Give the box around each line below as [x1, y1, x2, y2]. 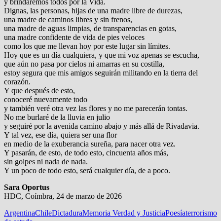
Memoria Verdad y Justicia [82, 209, 165, 218]
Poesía [165, 209, 185, 218]
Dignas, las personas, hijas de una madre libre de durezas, [4, 6, 183, 15]
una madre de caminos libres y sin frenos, [4, 15, 132, 24]
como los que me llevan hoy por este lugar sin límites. [4, 42, 170, 51]
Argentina [4, 209, 35, 218]
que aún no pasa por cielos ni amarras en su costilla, [4, 60, 164, 69]
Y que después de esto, [4, 86, 75, 95]
